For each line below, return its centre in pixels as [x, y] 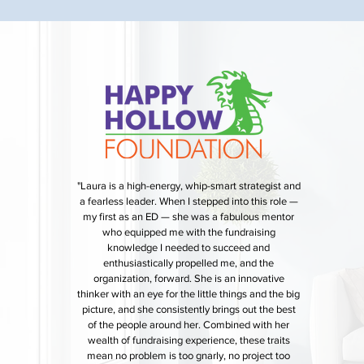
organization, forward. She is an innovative [188, 278]
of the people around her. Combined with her [189, 325]
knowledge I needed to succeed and [189, 247]
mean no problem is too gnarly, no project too [189, 355]
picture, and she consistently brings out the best [188, 309]
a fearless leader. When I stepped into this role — [188, 201]
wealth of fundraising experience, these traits [188, 340]
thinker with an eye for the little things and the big [189, 294]
